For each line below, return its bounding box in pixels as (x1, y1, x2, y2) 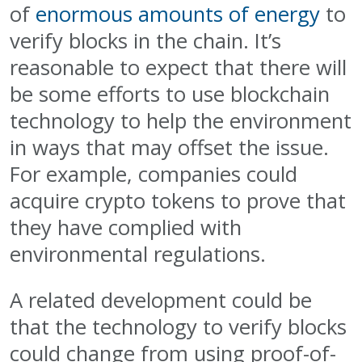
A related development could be (10, 286, 312, 315)
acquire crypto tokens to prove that (10, 187, 346, 216)
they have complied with (10, 213, 242, 242)
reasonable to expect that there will (10, 53, 347, 82)
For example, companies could (10, 160, 297, 189)
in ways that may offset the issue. (10, 133, 329, 162)
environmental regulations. (10, 240, 266, 269)
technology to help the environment (10, 107, 351, 136)
